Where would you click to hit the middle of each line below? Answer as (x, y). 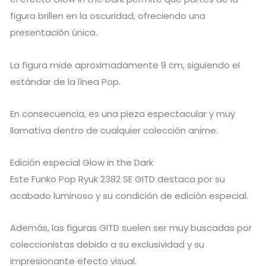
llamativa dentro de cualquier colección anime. (114, 130)
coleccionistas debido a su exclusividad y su (107, 245)
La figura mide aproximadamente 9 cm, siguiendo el (125, 65)
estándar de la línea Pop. (65, 81)
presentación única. (54, 33)
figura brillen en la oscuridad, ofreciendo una (108, 16)
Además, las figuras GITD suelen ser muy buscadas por (131, 228)
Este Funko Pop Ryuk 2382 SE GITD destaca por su (118, 179)
